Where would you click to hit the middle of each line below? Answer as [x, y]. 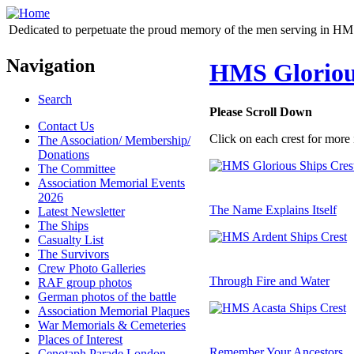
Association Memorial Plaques [114, 311]
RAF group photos [85, 282]
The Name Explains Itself [273, 209]
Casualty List [71, 239]
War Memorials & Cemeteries [112, 325]
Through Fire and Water [269, 281]
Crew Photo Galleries [92, 268]
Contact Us [66, 126]
